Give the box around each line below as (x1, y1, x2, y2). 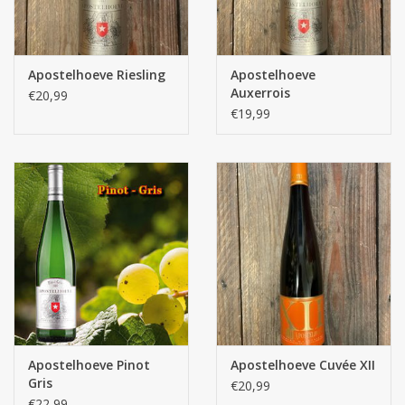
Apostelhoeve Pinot (28, 356, 150, 374)
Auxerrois (231, 83, 290, 101)
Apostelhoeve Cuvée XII (231, 356, 375, 374)
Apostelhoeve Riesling (28, 65, 165, 83)
